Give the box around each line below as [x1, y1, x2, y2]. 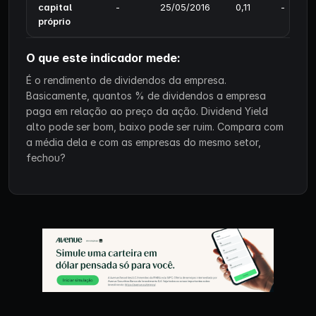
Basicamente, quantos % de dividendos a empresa [26, 90, 266, 102]
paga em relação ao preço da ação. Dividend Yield [26, 105, 268, 117]
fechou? [26, 152, 66, 164]
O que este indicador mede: [26, 51, 181, 65]
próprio [38, 16, 71, 27]
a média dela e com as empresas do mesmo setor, [26, 136, 261, 148]
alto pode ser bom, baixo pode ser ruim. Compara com [26, 121, 284, 133]
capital [38, 1, 72, 13]
